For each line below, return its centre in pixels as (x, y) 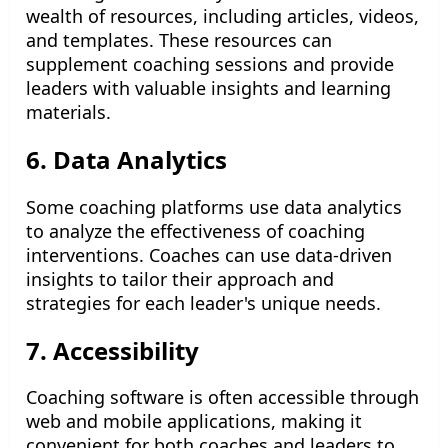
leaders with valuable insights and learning (208, 88)
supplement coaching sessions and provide (210, 64)
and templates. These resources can (179, 40)
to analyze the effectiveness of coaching (195, 230)
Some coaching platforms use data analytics (214, 206)
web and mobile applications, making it (194, 421)
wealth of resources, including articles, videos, (222, 16)
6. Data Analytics (126, 160)
